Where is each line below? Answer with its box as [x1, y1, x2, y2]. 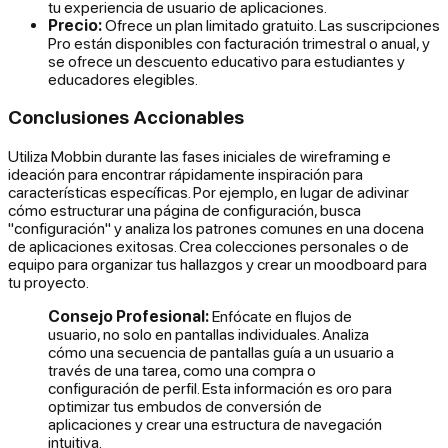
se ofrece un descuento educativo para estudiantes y [48, 51, 405, 70]
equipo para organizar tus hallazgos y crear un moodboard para [8, 254, 427, 273]
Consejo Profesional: [48, 306, 209, 325]
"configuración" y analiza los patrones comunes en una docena [8, 218, 424, 237]
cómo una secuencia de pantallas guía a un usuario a [48, 342, 394, 361]
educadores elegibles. [48, 69, 198, 88]
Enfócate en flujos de [209, 306, 352, 325]
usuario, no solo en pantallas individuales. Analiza [48, 324, 369, 343]
